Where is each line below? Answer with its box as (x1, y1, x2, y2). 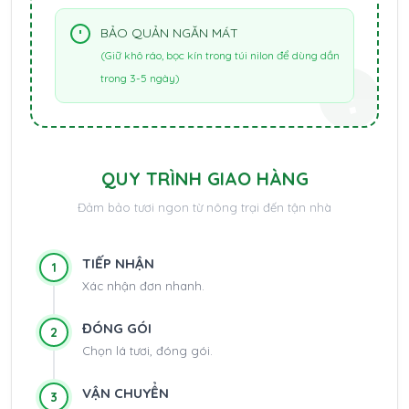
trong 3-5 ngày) (100, 70, 180, 85)
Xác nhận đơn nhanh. (82, 278, 204, 293)
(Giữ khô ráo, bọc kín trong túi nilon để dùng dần (100, 47, 340, 62)
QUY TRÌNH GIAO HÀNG (100, 166, 309, 190)
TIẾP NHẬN (82, 254, 154, 272)
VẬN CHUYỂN (82, 383, 169, 402)
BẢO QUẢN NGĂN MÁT (100, 24, 238, 41)
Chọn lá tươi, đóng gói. (82, 342, 213, 358)
